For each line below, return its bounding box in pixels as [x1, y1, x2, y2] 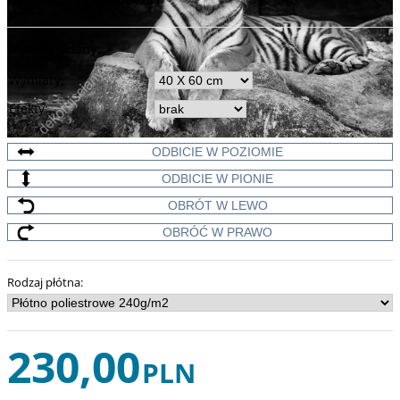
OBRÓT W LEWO [167, 198, 268, 212]
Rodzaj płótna [7, 274, 80, 290]
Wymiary [9, 71, 61, 88]
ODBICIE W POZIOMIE [152, 145, 283, 159]
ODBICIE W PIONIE [162, 171, 273, 186]
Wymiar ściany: [7, 40, 101, 57]
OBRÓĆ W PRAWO [162, 225, 272, 239]
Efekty [9, 100, 45, 117]
